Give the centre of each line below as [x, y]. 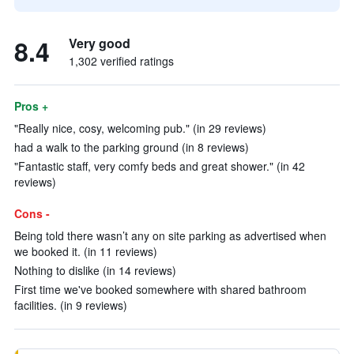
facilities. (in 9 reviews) [71, 305]
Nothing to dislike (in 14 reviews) [95, 270]
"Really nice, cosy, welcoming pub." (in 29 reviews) [140, 128]
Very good [100, 43]
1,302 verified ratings [121, 61]
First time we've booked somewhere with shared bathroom [160, 289]
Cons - [32, 213]
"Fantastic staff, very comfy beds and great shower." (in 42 [160, 166]
